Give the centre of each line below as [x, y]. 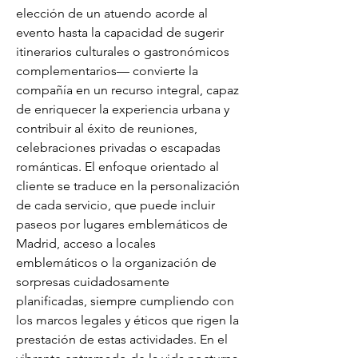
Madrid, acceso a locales [86, 243]
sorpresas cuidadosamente [93, 282]
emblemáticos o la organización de [116, 263]
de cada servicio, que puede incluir [115, 205]
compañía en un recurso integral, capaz [127, 90]
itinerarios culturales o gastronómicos [123, 52]
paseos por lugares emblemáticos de [122, 224]
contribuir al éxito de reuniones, [107, 128]
